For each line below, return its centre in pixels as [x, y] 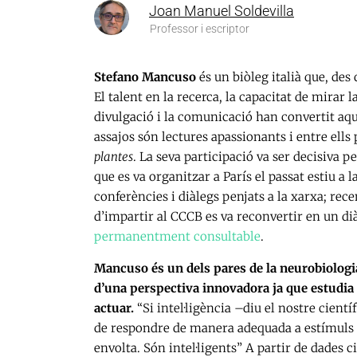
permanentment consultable [177, 237]
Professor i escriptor [200, 29]
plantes [114, 157]
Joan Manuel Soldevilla [222, 10]
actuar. [114, 308]
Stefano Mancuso [145, 77]
